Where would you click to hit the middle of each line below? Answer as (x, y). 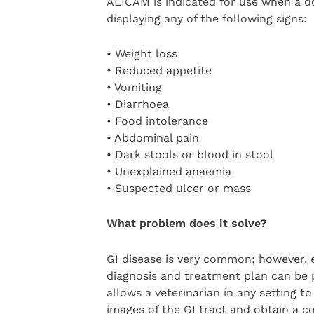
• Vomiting (134, 88)
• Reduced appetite (159, 71)
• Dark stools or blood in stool (190, 155)
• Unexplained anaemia (169, 172)
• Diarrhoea (137, 104)
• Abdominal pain (152, 138)
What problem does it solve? (186, 224)
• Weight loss (142, 54)
